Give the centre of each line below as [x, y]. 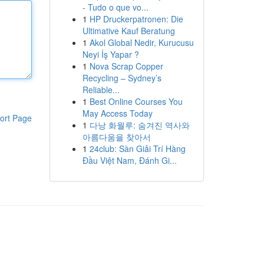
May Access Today [117, 113]
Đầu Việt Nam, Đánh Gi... [129, 160]
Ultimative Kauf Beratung [128, 31]
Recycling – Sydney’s [122, 78]
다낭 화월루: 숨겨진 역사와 [139, 125]
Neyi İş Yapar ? [110, 54]
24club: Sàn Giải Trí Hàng [137, 148]
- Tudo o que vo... [115, 7]
